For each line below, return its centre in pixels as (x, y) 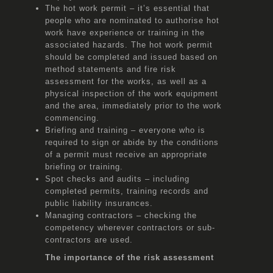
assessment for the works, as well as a (126, 81)
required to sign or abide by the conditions (132, 142)
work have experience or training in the (125, 32)
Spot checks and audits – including (117, 179)
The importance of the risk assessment (129, 257)
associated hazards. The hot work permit (129, 44)
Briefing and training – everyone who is (125, 130)
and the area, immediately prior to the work (133, 105)
